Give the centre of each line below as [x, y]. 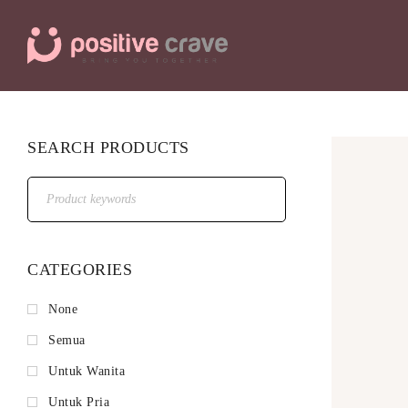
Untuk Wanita [87, 371]
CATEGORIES [80, 270]
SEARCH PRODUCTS [108, 148]
